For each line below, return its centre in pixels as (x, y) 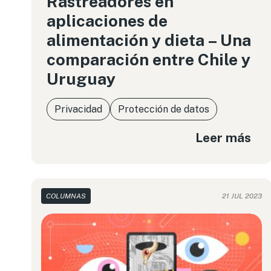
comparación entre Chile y (149, 59)
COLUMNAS (66, 196)
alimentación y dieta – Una (149, 40)
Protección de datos (164, 109)
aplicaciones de (107, 21)
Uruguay (81, 79)
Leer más (224, 137)
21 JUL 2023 (242, 196)
